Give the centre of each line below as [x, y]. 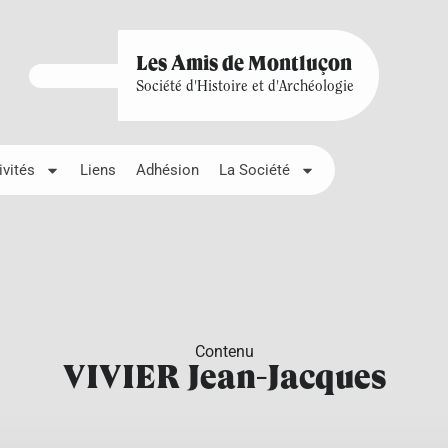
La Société [254, 170]
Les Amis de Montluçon [243, 65]
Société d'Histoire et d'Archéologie [244, 87]
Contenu [224, 351]
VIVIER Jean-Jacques [224, 379]
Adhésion [167, 170]
